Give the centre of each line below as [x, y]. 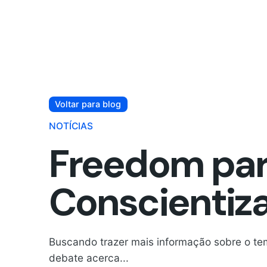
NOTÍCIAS [71, 126]
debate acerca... [89, 257]
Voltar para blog [88, 104]
